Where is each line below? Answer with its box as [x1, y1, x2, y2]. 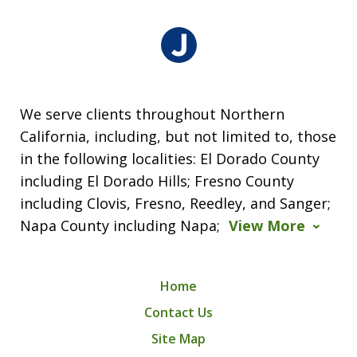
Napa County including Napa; [20, 215, 224, 235]
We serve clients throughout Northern [20, 104, 284, 124]
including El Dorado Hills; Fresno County [20, 171, 294, 190]
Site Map [151, 329, 206, 347]
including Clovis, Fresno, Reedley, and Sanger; [20, 193, 331, 213]
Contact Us [144, 303, 213, 321]
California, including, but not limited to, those [20, 126, 336, 146]
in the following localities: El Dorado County [20, 148, 320, 168]
